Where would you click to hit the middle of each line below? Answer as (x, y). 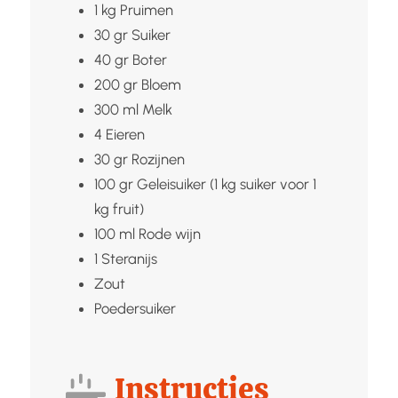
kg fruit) (119, 208)
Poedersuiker (135, 308)
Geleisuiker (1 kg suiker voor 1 (226, 183)
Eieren (125, 134)
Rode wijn (169, 233)
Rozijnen (158, 159)
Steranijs (129, 258)
